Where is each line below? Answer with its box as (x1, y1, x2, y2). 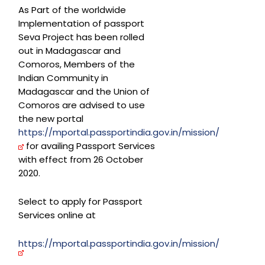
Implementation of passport (18, 17, 144, 30)
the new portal (18, 112, 86, 125)
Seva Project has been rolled (18, 31, 144, 44)
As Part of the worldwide (18, 4, 126, 17)
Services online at (18, 209, 98, 222)
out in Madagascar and (18, 44, 121, 57)
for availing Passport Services (24, 140, 155, 153)
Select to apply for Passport (18, 195, 143, 208)
